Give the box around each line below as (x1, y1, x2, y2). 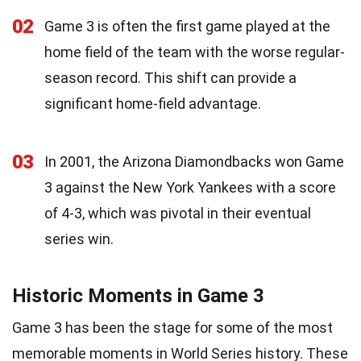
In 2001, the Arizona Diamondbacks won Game (44, 152, 344, 170)
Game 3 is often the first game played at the (44, 17, 330, 35)
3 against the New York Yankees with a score (44, 178, 336, 196)
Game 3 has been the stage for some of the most (12, 318, 333, 336)
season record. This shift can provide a (44, 68, 297, 86)
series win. (44, 230, 114, 247)
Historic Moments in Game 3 (12, 284, 264, 307)
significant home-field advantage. (44, 94, 261, 112)
